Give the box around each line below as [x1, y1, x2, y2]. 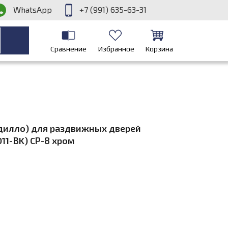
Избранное [98, 45, 134, 53]
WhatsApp [13, 5, 52, 14]
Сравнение [50, 45, 87, 53]
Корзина [145, 45, 173, 53]
